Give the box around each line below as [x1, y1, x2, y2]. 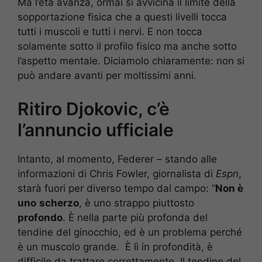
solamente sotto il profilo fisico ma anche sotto [18, 40, 237, 53]
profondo [18, 211, 63, 223]
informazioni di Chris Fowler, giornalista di [18, 167, 216, 180]
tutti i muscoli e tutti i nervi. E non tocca [18, 26, 202, 38]
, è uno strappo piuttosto [79, 196, 194, 209]
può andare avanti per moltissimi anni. [18, 70, 196, 82]
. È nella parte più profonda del [63, 211, 208, 223]
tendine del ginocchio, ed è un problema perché [18, 226, 242, 238]
